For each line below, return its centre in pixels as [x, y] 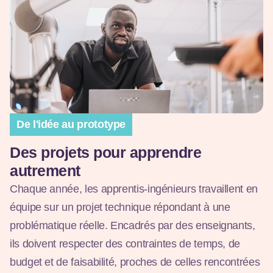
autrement [45, 171]
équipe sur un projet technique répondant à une [120, 207]
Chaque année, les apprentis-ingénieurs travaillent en [134, 189]
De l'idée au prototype [71, 125]
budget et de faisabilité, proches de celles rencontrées [135, 262]
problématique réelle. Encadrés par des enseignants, [133, 226]
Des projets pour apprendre [105, 153]
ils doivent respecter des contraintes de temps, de [125, 244]
